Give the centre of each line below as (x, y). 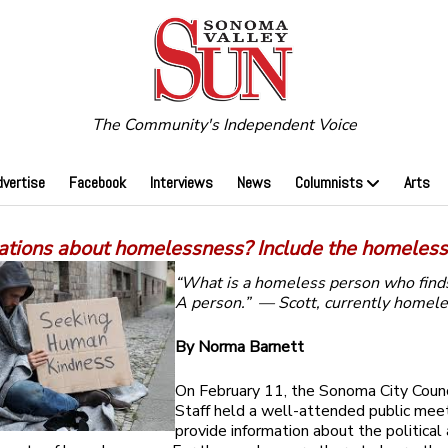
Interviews (181, 183)
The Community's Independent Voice (224, 125)
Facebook (97, 183)
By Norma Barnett (240, 347)
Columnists (328, 183)
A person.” (217, 303)
